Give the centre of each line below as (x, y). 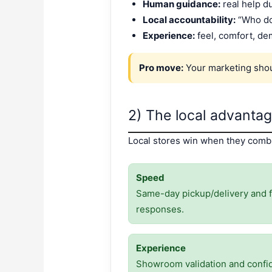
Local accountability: (189, 19)
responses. (160, 209)
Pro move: (161, 67)
